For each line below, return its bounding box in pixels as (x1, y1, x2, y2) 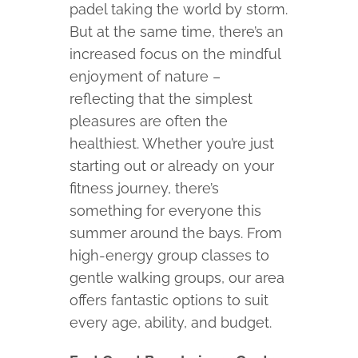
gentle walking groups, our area (70, 269, 285, 287)
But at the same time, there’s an (70, 23, 284, 41)
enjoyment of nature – (70, 68, 221, 86)
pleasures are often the (70, 113, 229, 130)
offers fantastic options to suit (70, 292, 269, 309)
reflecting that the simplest (70, 90, 253, 108)
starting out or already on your (70, 157, 275, 175)
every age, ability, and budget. (70, 314, 272, 332)
